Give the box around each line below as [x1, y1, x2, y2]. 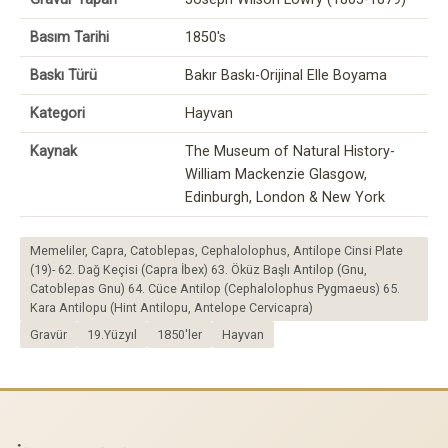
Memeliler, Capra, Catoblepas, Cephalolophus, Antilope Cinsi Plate [30, 242, 403, 258]
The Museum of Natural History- [185, 142, 395, 160]
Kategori [30, 104, 85, 122]
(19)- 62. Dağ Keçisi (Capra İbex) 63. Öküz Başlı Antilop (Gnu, [30, 261, 367, 277]
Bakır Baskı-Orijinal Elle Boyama [185, 66, 387, 84]
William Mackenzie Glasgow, [185, 165, 367, 183]
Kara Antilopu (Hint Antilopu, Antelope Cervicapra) [30, 299, 313, 315]
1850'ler [157, 326, 202, 342]
